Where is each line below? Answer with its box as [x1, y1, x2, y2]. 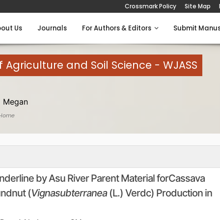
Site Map [185, 2, 211, 10]
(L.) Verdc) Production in [107, 187, 212, 199]
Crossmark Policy [125, 2, 176, 10]
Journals [37, 24, 67, 33]
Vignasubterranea [31, 187, 107, 199]
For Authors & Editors [82, 24, 154, 33]
